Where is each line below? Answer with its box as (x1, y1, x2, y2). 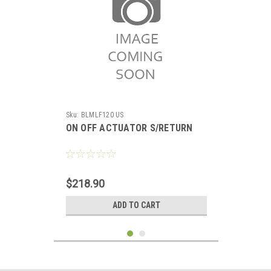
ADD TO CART (112, 200, 160, 210)
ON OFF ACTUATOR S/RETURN (65, 122, 193, 134)
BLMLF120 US (80, 111, 124, 119)
